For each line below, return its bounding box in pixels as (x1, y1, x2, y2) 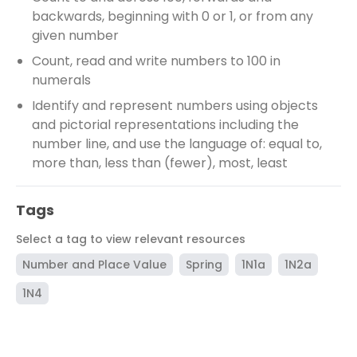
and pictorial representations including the (32, 116, 299, 134)
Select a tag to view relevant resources (16, 231, 245, 247)
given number (32, 26, 119, 45)
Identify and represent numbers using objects (32, 96, 318, 115)
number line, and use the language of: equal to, (32, 135, 322, 153)
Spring (186, 257, 222, 273)
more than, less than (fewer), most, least (32, 154, 288, 172)
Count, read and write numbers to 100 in (32, 52, 280, 70)
